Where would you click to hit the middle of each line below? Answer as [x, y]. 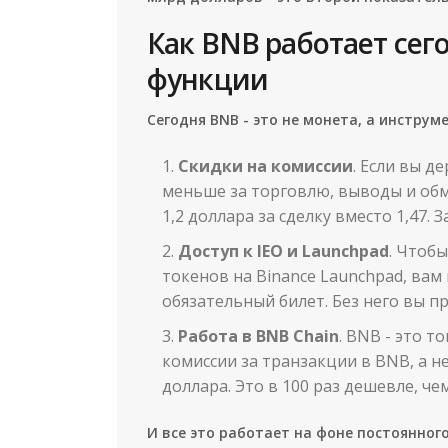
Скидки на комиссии [265, 165]
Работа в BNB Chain [258, 335]
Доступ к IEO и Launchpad [283, 250]
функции [208, 78]
